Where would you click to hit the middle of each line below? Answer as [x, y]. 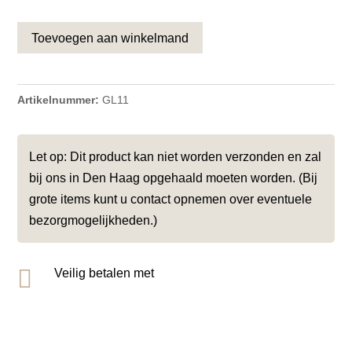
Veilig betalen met [108, 273]
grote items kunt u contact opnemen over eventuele [171, 200]
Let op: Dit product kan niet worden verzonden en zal [176, 157]
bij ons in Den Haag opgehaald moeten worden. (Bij [174, 178]
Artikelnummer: [59, 100]
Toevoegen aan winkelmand [110, 38]
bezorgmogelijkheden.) [93, 221]
